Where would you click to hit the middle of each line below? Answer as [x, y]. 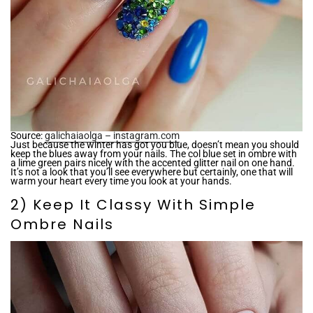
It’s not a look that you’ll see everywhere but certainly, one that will [152, 172]
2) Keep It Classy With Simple [133, 205]
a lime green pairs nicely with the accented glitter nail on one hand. [153, 163]
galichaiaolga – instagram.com [112, 136]
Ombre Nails [62, 225]
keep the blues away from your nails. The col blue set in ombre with [154, 154]
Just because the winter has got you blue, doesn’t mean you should [155, 145]
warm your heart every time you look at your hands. [121, 181]
